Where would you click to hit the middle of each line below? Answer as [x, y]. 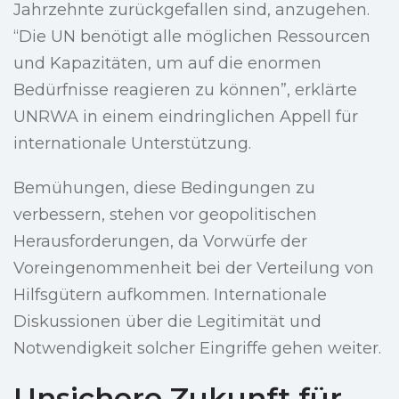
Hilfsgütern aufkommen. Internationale [170, 295]
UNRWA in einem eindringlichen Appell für [186, 117]
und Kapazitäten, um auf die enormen [167, 64]
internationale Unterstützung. [132, 144]
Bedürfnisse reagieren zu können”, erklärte [185, 90]
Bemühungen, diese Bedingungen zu [164, 188]
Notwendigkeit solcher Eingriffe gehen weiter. [197, 349]
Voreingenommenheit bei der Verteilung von [194, 269]
